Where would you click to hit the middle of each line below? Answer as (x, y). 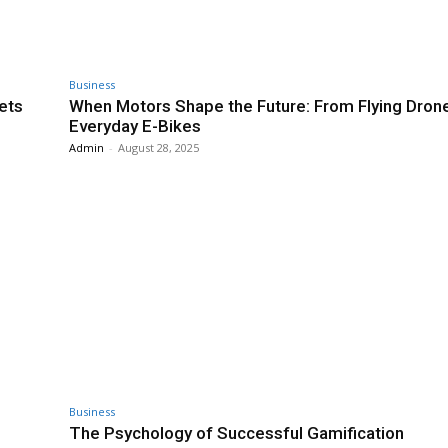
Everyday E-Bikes (135, 126)
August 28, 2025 (158, 148)
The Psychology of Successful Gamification (236, 433)
